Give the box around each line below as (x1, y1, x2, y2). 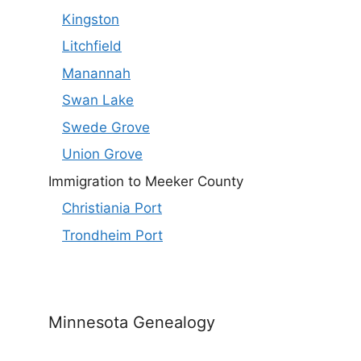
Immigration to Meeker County (48, 172, 243, 189)
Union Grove (62, 146, 143, 163)
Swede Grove (62, 118, 150, 135)
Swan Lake (62, 92, 134, 109)
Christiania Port (62, 200, 162, 217)
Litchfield (62, 38, 122, 55)
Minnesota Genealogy (48, 312, 215, 332)
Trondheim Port (62, 226, 163, 243)
